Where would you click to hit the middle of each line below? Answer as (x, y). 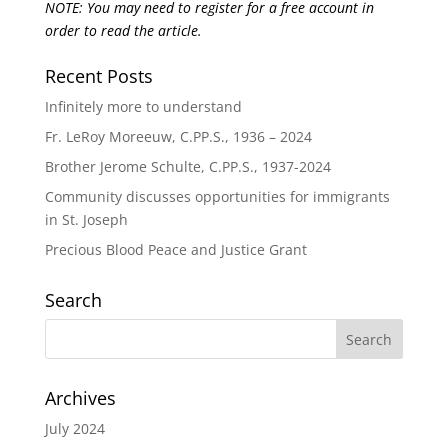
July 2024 (74, 428)
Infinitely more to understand (143, 106)
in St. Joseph (86, 219)
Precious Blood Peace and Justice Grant (175, 249)
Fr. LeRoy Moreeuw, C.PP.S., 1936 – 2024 (178, 136)
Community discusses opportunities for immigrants (217, 196)
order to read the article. (123, 30)
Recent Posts (98, 76)
